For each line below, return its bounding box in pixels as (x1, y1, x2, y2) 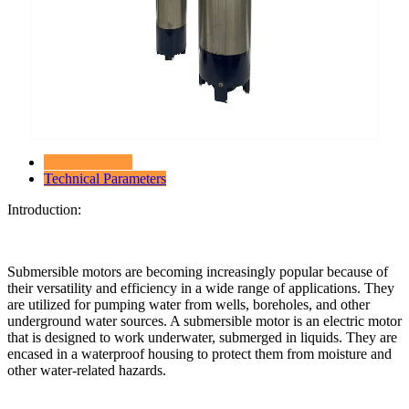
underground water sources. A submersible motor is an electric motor (7, 312, 402, 329)
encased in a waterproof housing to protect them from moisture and (7, 345, 392, 362)
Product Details (44, 153, 132, 170)
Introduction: (7, 201, 81, 217)
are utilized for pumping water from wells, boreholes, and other (7, 296, 370, 312)
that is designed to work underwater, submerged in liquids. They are (7, 329, 397, 345)
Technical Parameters (44, 170, 166, 186)
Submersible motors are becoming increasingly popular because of (7, 263, 388, 279)
